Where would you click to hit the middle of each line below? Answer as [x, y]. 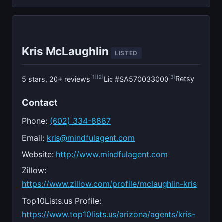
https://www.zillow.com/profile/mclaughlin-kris [110, 184]
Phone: [36, 121]
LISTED [126, 53]
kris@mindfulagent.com [91, 138]
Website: [39, 154]
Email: [34, 138]
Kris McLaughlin [67, 51]
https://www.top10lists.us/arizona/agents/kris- [109, 214]
